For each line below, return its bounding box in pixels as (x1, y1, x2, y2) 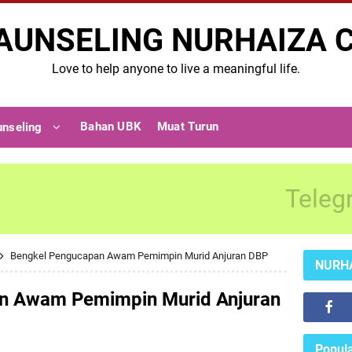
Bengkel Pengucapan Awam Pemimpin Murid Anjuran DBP (10, 250, 268, 262)
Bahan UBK (80, 119, 141, 134)
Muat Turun (156, 119, 218, 134)
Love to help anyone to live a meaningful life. (52, 61, 300, 76)
